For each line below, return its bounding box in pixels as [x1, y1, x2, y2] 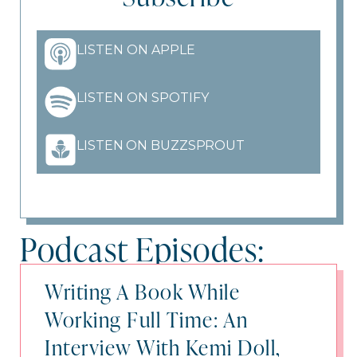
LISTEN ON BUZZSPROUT [76, 138, 245, 153]
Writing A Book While [45, 275, 240, 306]
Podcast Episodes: [20, 224, 265, 271]
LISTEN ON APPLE [76, 42, 195, 57]
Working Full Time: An [45, 303, 249, 334]
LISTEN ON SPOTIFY [76, 90, 209, 105]
